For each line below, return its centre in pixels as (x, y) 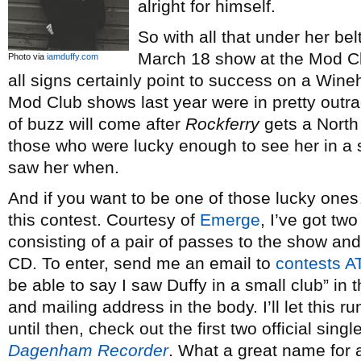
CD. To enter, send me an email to (142, 263)
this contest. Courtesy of (104, 220)
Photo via (27, 56)
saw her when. (64, 167)
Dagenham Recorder (88, 350)
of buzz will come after (97, 124)
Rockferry (222, 124)
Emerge (230, 220)
